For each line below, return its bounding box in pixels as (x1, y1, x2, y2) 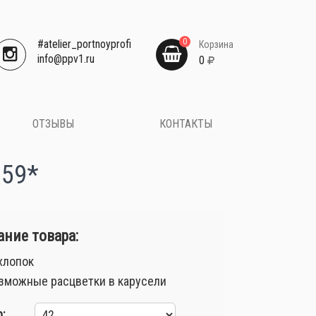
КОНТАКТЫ (159, 117, 212, 130)
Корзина (198, 39, 233, 50)
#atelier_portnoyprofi (37, 37, 131, 51)
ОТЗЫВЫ (32, 117, 74, 130)
